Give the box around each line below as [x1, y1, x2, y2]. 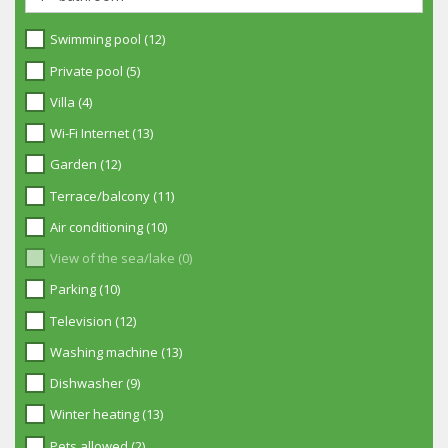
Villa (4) [50, 92, 92, 111]
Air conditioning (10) [50, 217, 167, 236]
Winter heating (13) [50, 405, 163, 424]
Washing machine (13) [50, 342, 182, 361]
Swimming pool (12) [50, 30, 165, 49]
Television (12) [50, 311, 136, 330]
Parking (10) [50, 280, 120, 299]
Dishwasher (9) [50, 374, 140, 392]
